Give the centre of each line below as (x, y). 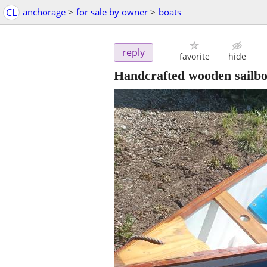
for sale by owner (112, 12)
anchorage (44, 12)
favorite (194, 57)
